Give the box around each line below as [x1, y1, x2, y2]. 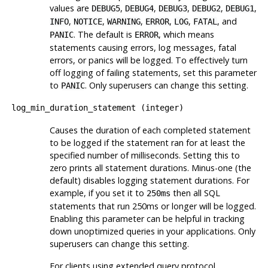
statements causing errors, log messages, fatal [49, 41, 236, 53]
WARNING [106, 16, 141, 26]
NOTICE [73, 16, 102, 26]
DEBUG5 [91, 3, 120, 13]
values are [49, 2, 92, 14]
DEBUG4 [124, 3, 154, 13]
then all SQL [170, 187, 220, 199]
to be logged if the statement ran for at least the [49, 136, 245, 148]
